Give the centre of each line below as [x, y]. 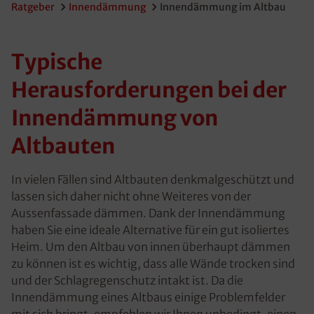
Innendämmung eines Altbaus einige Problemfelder [148, 297]
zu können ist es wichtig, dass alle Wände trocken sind [153, 264]
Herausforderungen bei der [149, 90]
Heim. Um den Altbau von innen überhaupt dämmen [151, 247]
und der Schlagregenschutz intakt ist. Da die [127, 280]
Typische [57, 62]
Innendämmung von [115, 118]
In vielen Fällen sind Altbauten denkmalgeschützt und [153, 179]
